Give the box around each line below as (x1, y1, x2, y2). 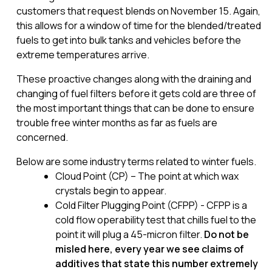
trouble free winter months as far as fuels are (16, 116, 217, 129)
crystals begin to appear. (55, 184, 168, 197)
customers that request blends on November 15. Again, (16, 4, 260, 18)
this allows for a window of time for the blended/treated (16, 19, 261, 32)
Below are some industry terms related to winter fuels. (16, 155, 258, 168)
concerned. (16, 131, 68, 144)
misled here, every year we (55, 242, 180, 256)
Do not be (203, 228, 249, 241)
